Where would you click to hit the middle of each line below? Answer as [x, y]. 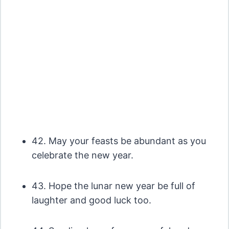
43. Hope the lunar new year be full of [113, 186]
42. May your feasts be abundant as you [119, 141]
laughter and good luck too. [91, 200]
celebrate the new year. [82, 155]
